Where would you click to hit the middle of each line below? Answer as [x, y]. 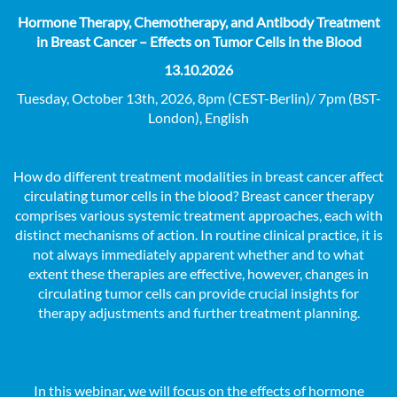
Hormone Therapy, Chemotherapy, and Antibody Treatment [198, 22]
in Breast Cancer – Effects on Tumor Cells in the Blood [198, 41]
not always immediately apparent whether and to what [198, 254]
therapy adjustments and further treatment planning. [198, 312]
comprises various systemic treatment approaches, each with [198, 215]
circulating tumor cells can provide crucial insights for [198, 293]
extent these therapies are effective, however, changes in [198, 273]
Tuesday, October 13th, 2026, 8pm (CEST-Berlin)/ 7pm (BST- [198, 98]
